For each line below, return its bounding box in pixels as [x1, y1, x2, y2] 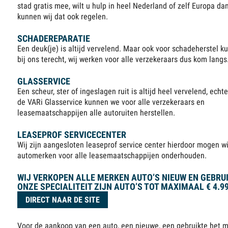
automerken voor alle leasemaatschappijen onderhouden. [17, 151, 207, 161]
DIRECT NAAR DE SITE [25, 195, 100, 205]
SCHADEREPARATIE [17, 33, 91, 44]
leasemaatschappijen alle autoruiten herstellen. [17, 108, 176, 118]
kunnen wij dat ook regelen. [17, 12, 108, 22]
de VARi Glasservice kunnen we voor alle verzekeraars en [17, 97, 205, 107]
